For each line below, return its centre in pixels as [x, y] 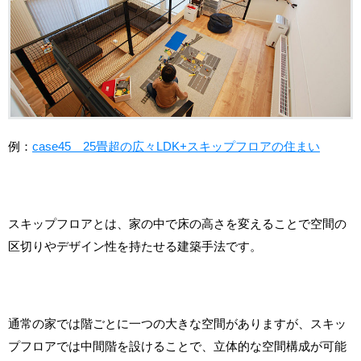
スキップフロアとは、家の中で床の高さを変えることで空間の [177, 223]
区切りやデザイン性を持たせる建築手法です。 [135, 246]
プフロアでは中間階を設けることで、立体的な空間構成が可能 [177, 346]
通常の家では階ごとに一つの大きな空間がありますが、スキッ [177, 323]
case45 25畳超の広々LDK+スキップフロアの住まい [176, 146]
